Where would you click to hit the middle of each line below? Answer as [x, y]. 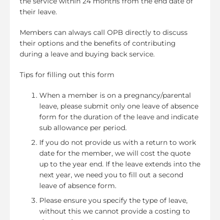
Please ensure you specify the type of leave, [113, 200]
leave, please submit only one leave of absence [119, 106]
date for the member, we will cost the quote [115, 153]
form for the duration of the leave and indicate [119, 117]
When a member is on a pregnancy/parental [115, 95]
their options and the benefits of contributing [98, 43]
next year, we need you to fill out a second [111, 175]
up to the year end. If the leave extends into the [120, 164]
